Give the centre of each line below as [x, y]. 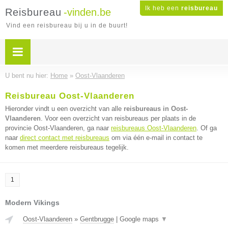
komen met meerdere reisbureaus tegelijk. [67, 147]
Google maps [140, 219]
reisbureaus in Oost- [156, 109]
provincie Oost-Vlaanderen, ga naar [58, 128]
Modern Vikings [32, 203]
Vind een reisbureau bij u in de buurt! [67, 25]
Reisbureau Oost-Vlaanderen [70, 96]
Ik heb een [163, 8]
